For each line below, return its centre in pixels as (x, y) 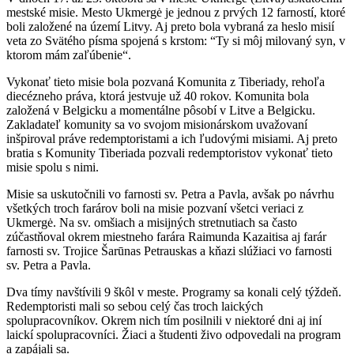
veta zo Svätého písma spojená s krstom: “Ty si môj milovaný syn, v (176, 40)
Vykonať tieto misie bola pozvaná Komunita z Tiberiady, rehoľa (166, 81)
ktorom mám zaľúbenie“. (69, 55)
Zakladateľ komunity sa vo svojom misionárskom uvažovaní (157, 124)
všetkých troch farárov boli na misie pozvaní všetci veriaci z (155, 208)
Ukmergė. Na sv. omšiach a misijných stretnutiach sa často (152, 222)
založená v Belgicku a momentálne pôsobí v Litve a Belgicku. (161, 110)
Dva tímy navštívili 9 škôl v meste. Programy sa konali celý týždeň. (174, 292)
